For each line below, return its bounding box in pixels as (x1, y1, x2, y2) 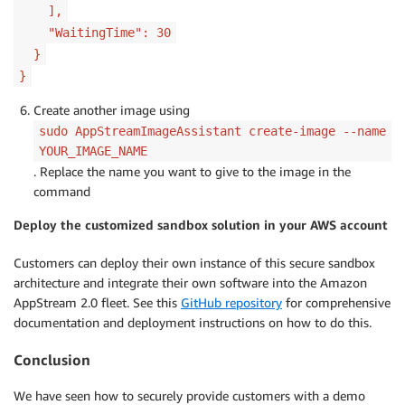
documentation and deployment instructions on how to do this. (14, 315, 372, 331)
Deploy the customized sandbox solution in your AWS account (14, 217, 388, 233)
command (33, 184, 90, 200)
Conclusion (14, 350, 90, 369)
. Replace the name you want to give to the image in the (33, 164, 351, 180)
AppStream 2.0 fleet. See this (14, 295, 181, 311)
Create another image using (33, 102, 190, 118)
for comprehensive (282, 295, 391, 311)
